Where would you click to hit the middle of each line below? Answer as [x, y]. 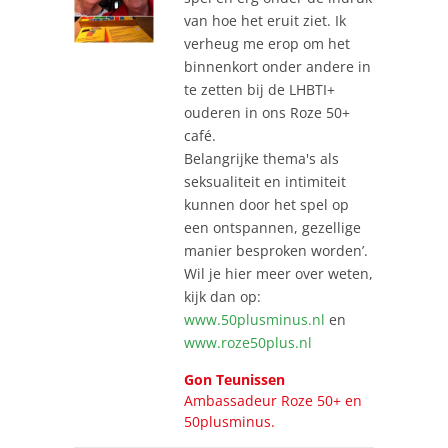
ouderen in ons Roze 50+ [267, 112]
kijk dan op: [222, 296]
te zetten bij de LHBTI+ [259, 89]
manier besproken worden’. [276, 250]
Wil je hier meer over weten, [278, 273]
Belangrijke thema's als [261, 158]
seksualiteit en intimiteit [265, 181]
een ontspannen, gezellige [272, 227]
